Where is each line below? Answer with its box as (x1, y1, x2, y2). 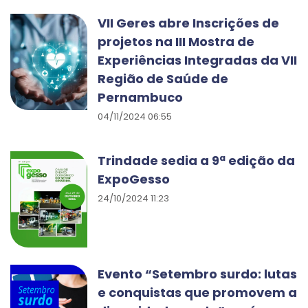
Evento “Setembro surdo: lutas (98, 265, 297, 283)
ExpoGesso (98, 170, 170, 188)
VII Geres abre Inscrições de (98, 14, 279, 32)
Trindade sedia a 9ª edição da (98, 152, 295, 169)
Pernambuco (98, 89, 183, 106)
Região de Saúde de (98, 70, 228, 87)
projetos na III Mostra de (98, 33, 254, 50)
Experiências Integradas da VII (98, 52, 297, 69)
